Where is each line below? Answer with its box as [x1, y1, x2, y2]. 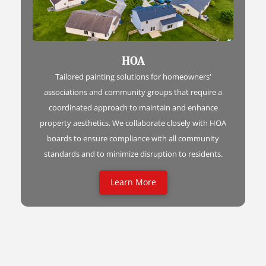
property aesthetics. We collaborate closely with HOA [40, 118, 226, 129]
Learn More [110, 176, 156, 188]
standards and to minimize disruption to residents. [43, 148, 223, 160]
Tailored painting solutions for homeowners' [55, 71, 211, 83]
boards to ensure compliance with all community [47, 133, 219, 144]
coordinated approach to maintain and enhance [48, 102, 218, 113]
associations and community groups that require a [44, 87, 222, 98]
